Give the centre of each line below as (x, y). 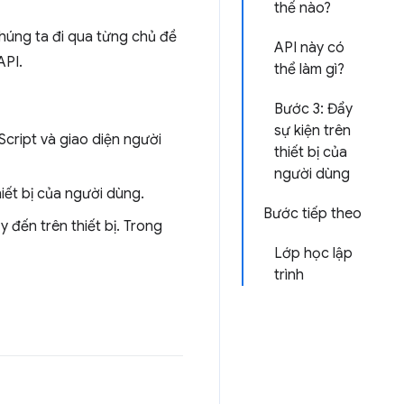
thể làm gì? (309, 69)
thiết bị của (311, 152)
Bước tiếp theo (312, 214)
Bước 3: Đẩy (313, 109)
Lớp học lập (313, 253)
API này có (309, 48)
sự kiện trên (312, 131)
